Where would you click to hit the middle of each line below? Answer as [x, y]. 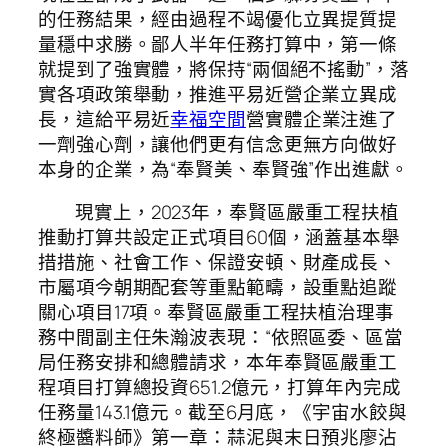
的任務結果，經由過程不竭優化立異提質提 [218, 18]
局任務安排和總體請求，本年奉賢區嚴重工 [218, 362]
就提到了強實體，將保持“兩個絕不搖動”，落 [223, 68]
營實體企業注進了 [321, 118]
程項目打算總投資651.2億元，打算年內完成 [219, 387]
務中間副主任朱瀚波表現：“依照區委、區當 [220, 337]
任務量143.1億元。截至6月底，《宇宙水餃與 [222, 412]
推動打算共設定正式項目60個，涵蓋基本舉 [219, 237]
